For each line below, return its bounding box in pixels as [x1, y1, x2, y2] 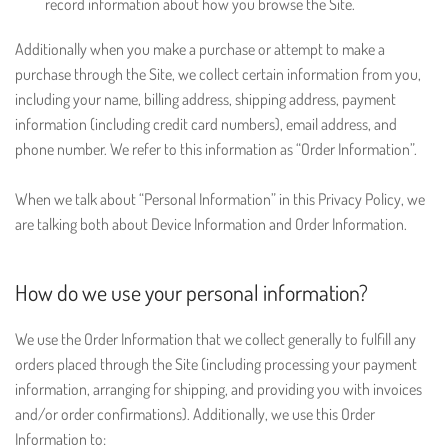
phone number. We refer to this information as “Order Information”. [15, 139, 417, 159]
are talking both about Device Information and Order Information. [15, 214, 407, 234]
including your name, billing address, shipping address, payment [15, 89, 396, 109]
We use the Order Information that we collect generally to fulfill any [15, 329, 416, 349]
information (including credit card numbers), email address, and [15, 114, 397, 134]
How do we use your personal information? [15, 278, 368, 306]
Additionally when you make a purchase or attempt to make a [15, 39, 385, 59]
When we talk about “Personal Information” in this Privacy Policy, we [15, 189, 425, 209]
